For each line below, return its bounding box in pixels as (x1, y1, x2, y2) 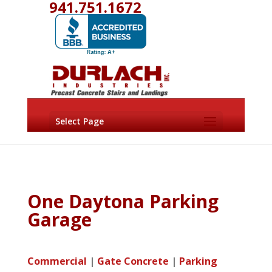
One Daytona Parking (27, 189, 219, 214)
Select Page (55, 115, 104, 127)
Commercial (27, 254, 87, 268)
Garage (27, 207, 92, 232)
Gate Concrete (97, 254, 169, 268)
